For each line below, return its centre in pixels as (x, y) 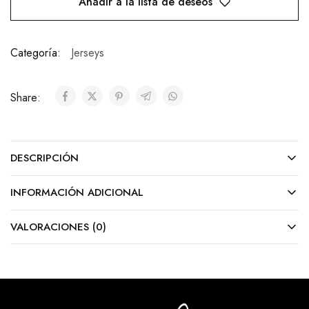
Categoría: (36, 52)
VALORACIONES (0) (58, 227)
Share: (27, 97)
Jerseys (88, 52)
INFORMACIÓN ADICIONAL (77, 192)
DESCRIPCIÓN (44, 158)
